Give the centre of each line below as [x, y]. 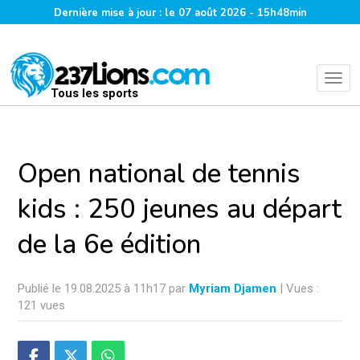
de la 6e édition [109, 245]
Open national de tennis [159, 174]
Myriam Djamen [233, 288]
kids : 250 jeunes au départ [180, 209]
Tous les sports [94, 93]
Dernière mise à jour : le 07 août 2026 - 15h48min [180, 13]
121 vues [41, 305]
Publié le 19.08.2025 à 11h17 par [103, 288]
